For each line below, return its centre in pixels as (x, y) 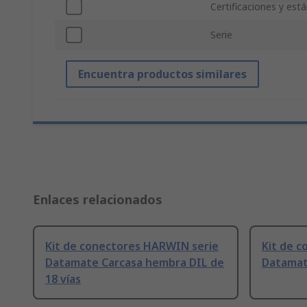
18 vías (63, 279)
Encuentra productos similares (162, 74)
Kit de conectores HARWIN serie (132, 246)
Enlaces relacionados (98, 200)
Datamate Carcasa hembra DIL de (135, 263)
